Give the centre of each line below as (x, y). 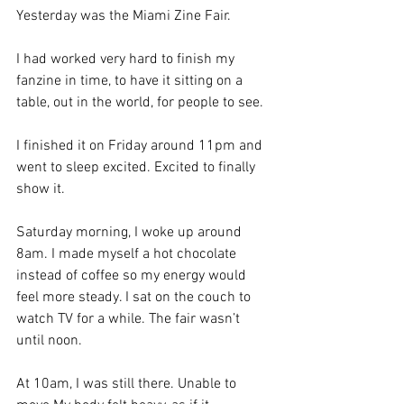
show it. (41, 189)
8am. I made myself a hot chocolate (128, 254)
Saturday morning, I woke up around (131, 232)
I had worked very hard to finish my (127, 59)
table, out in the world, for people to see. (140, 102)
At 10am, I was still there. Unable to (128, 384)
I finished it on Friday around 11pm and (141, 146)
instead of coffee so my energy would (133, 275)
